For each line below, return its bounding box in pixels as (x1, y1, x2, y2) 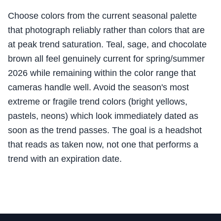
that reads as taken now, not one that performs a (8, 140, 198, 150)
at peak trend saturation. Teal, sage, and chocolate (8, 39, 207, 50)
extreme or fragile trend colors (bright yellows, (8, 97, 187, 107)
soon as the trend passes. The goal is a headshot (8, 125, 202, 136)
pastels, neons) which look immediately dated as (8, 111, 198, 121)
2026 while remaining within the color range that (8, 68, 196, 78)
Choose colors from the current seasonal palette (8, 11, 197, 21)
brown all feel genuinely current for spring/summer (8, 54, 205, 64)
